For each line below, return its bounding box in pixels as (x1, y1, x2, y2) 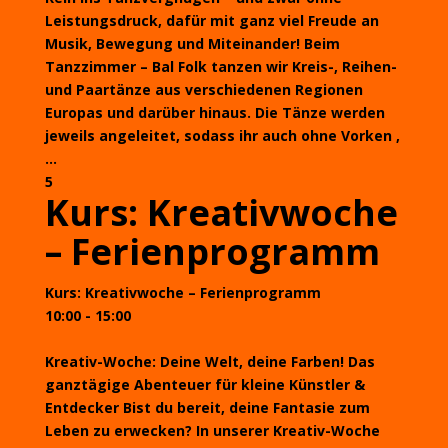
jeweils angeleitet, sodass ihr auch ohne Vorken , (44, 126, 400, 145)
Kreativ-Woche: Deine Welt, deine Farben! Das (44, 352, 375, 371)
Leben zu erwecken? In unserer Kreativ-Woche (44, 421, 380, 440)
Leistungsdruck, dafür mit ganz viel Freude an (44, 11, 379, 30)
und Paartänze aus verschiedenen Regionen (44, 80, 363, 99)
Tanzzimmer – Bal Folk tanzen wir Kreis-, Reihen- (44, 57, 397, 76)
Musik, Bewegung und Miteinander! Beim (44, 34, 340, 53)
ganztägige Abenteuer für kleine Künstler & (44, 375, 365, 394)
